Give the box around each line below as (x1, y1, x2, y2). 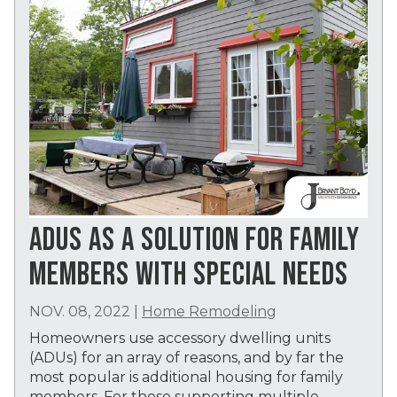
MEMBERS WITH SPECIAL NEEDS (29, 256, 348, 295)
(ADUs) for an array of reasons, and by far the (29, 349, 344, 367)
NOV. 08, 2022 (29, 303, 130, 321)
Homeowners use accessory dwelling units (29, 330, 331, 347)
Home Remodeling (142, 303, 276, 321)
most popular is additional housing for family (29, 369, 343, 386)
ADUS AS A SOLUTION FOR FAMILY (29, 222, 360, 261)
